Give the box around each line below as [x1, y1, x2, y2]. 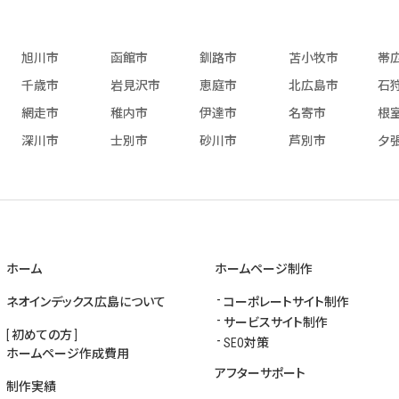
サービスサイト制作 [224, 315, 328, 330]
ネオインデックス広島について [6, 295, 166, 310]
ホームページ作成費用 [6, 346, 129, 362]
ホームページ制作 [215, 262, 313, 277]
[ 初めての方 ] [6, 328, 77, 343]
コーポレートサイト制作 [224, 295, 349, 310]
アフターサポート [215, 366, 305, 381]
